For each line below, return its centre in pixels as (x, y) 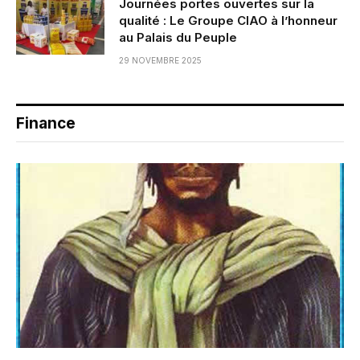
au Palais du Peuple (178, 38)
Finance (46, 124)
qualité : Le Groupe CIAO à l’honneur (228, 21)
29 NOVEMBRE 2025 (160, 61)
